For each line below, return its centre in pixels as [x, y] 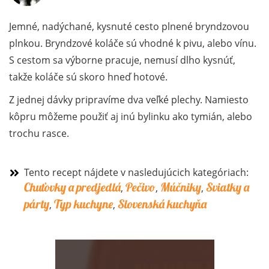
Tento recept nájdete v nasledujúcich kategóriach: [136, 173]
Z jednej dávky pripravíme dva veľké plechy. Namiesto [129, 100]
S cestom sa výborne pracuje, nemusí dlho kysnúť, [122, 60]
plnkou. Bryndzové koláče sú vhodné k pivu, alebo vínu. [133, 44]
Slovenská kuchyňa [162, 204]
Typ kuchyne [83, 204]
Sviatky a [228, 187]
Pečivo [141, 187]
